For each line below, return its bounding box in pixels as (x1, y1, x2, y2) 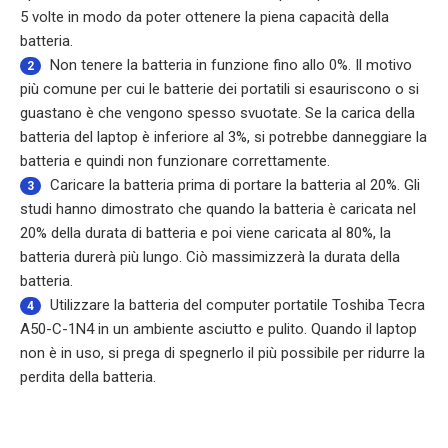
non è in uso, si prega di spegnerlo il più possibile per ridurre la (20, 344, 425, 362)
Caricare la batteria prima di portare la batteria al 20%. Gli (46, 176, 420, 194)
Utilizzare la (46, 296, 129, 314)
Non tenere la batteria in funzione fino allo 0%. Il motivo (46, 56, 412, 74)
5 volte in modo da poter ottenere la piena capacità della (20, 8, 389, 26)
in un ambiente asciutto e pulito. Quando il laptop (94, 320, 417, 338)
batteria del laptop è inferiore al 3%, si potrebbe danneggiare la (20, 128, 427, 146)
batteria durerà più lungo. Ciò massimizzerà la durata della (20, 248, 400, 266)
